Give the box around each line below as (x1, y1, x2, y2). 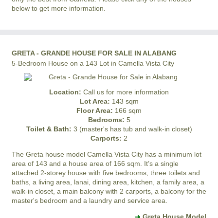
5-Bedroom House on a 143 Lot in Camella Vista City (12, 59, 174, 67)
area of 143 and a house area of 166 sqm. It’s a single (12, 160, 179, 167)
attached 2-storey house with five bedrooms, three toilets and (12, 169, 200, 177)
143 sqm (109, 97, 139, 105)
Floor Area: (76, 107, 113, 114)
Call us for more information (81, 88, 169, 96)
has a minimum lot (143, 150, 201, 158)
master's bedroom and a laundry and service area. (12, 197, 167, 204)
